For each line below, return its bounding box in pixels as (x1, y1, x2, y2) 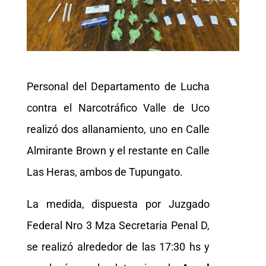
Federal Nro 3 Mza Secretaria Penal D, (26, 218, 210, 232)
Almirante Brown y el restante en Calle (26, 144, 210, 157)
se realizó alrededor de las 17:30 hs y (26, 240, 210, 253)
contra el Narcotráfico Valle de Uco (26, 101, 210, 114)
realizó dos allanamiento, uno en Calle (26, 122, 210, 135)
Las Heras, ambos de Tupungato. (26, 165, 183, 178)
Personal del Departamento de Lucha (26, 80, 210, 93)
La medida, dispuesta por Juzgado (26, 197, 210, 210)
